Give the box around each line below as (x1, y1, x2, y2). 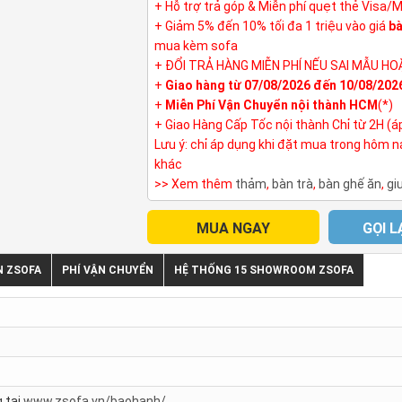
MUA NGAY (196, 219, 270, 237)
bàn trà (271, 176, 313, 191)
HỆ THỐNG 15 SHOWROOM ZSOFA (174, 263, 354, 276)
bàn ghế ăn (318, 176, 381, 191)
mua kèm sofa (153, 38, 238, 53)
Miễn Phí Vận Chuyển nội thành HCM (164, 97, 378, 112)
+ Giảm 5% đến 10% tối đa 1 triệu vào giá (153, 18, 389, 33)
